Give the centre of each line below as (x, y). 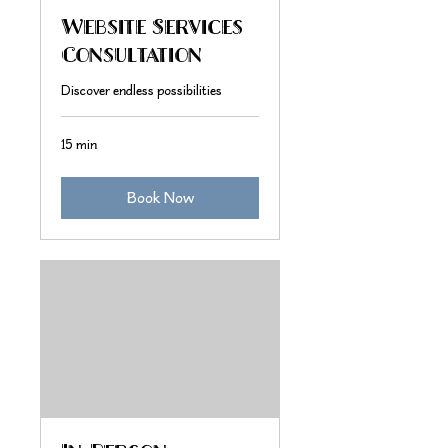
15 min (79, 144)
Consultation (131, 54)
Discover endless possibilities (141, 90)
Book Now (160, 197)
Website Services (152, 26)
